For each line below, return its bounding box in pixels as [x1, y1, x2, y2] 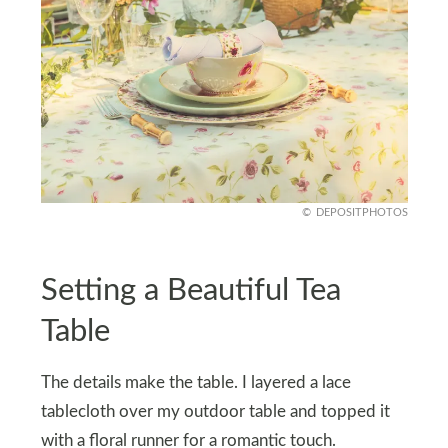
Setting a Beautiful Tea [40, 274, 341, 306]
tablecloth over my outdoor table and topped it [40, 403, 390, 420]
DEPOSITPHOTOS [315, 207, 408, 219]
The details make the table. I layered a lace [40, 374, 351, 391]
